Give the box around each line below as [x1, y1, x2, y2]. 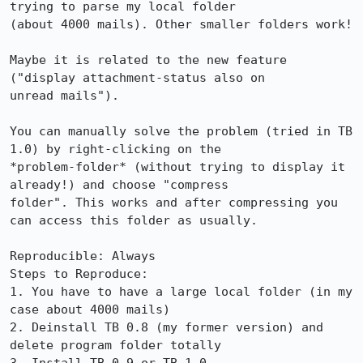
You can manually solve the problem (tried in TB [10, 124, 352, 139]
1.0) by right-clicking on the [10, 142, 221, 156]
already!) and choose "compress [10, 177, 228, 192]
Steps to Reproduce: [10, 267, 148, 281]
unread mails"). [10, 88, 119, 103]
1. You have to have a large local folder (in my [10, 284, 352, 299]
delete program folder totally [10, 338, 221, 352]
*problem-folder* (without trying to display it [10, 160, 345, 174]
